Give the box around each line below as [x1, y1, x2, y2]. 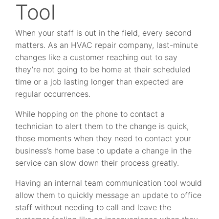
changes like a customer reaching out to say [15, 52, 178, 63]
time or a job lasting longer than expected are [15, 77, 184, 87]
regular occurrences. [15, 89, 91, 99]
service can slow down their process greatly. [15, 158, 179, 168]
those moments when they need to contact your [15, 133, 192, 144]
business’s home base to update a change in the [15, 146, 192, 156]
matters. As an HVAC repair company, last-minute [15, 40, 198, 50]
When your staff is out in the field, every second [15, 28, 192, 38]
